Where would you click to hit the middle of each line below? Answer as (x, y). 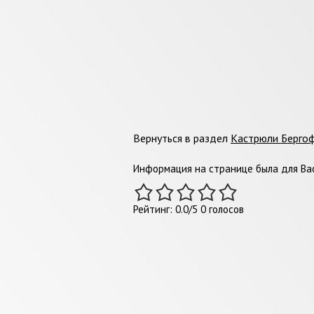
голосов (225, 209)
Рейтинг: (154, 209)
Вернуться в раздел (182, 138)
